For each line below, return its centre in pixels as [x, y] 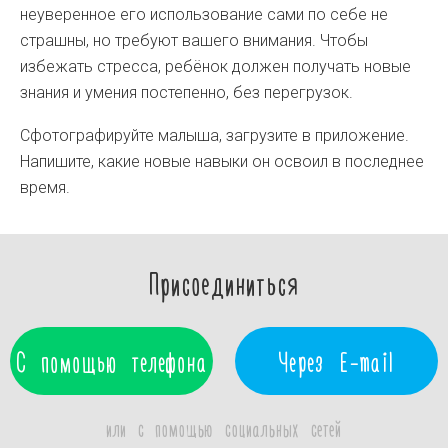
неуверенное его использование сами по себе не [204, 14]
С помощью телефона [111, 361]
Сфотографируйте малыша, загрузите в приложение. [214, 135]
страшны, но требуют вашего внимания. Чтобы [194, 40]
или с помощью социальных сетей [224, 428]
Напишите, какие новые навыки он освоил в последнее [222, 161]
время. [45, 187]
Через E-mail [336, 361]
